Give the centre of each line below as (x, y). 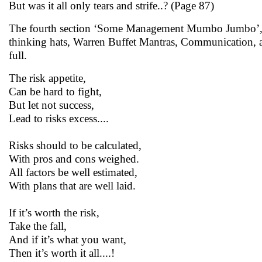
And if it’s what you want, (68, 239)
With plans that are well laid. (72, 186)
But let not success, (51, 105)
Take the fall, (38, 226)
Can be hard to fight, (55, 92)
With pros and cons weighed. (74, 159)
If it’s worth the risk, (54, 213)
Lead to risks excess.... (59, 118)
